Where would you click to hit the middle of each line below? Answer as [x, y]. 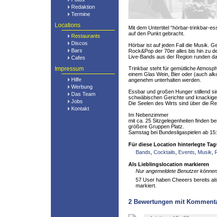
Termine [81, 14]
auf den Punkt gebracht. [156, 33]
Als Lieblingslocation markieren [169, 164]
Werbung [82, 87]
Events [186, 152]
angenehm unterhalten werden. [165, 80]
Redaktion [83, 7]
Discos [79, 43]
